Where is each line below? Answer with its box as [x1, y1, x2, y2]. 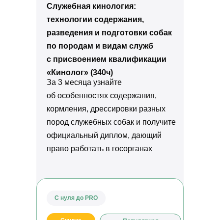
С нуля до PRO [55, 194, 98, 201]
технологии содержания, [47, 15, 144, 24]
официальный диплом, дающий [47, 131, 162, 139]
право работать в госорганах [47, 144, 152, 153]
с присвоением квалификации [47, 55, 166, 63]
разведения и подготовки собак [47, 28, 172, 37]
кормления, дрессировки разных [47, 105, 165, 113]
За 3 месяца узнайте [47, 78, 122, 86]
